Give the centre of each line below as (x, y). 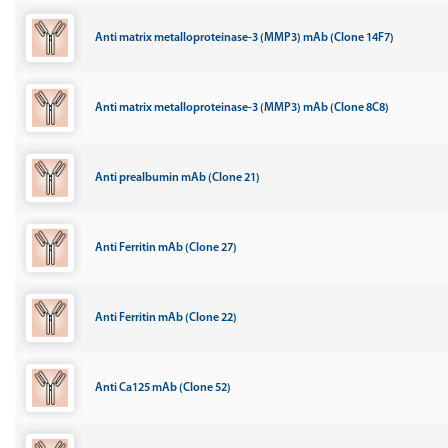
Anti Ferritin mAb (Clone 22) (166, 318)
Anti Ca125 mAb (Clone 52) (163, 388)
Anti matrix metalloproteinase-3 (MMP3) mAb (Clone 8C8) (242, 108)
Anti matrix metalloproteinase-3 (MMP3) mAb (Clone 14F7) (244, 38)
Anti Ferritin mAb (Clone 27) (166, 248)
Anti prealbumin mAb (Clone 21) (177, 178)
